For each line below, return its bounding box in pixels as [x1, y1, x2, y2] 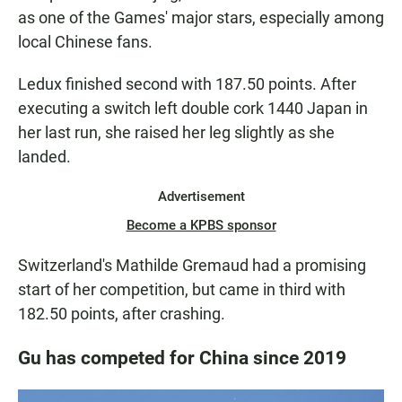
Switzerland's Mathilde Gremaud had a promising [18, 256, 366, 275]
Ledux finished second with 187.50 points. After [18, 74, 356, 94]
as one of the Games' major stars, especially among [18, 8, 384, 28]
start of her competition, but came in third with [18, 280, 345, 300]
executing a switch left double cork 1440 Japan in [18, 99, 368, 118]
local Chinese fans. [18, 32, 153, 52]
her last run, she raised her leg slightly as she [18, 123, 335, 143]
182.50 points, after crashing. [18, 304, 225, 324]
